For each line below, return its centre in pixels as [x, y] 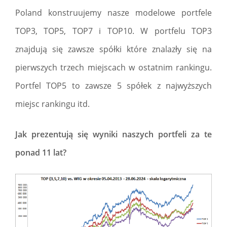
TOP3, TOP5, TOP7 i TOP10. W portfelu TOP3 [113, 31]
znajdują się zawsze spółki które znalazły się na [113, 49]
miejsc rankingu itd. [52, 104]
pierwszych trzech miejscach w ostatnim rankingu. [113, 67]
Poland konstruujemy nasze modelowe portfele [113, 13]
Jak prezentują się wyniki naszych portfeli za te [113, 134]
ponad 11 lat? [41, 153]
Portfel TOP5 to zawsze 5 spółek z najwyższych [113, 86]
